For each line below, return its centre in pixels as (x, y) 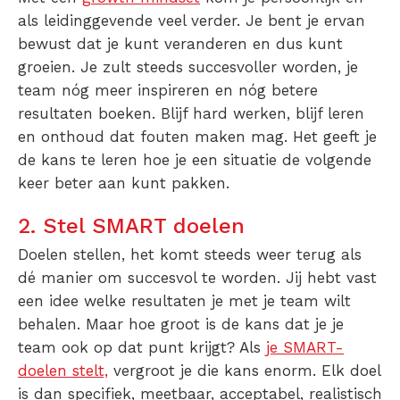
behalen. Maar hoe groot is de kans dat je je (181, 324)
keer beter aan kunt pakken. (124, 183)
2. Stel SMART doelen (131, 225)
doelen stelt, (63, 370)
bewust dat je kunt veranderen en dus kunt (180, 43)
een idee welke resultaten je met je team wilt (184, 300)
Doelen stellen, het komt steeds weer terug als (190, 254)
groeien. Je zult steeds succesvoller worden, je (188, 67)
